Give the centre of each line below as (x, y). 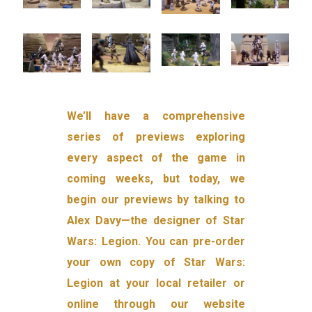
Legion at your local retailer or (156, 283)
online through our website (156, 304)
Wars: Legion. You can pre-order (156, 241)
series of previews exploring (156, 136)
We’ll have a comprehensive (156, 116)
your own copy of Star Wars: (156, 262)
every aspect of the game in (156, 157)
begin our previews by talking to (156, 199)
